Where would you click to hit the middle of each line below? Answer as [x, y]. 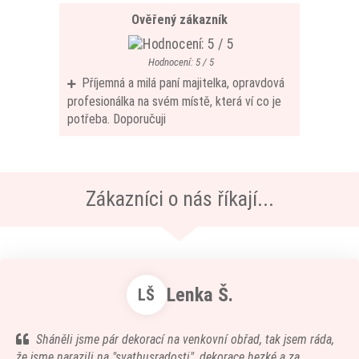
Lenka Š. [200, 295]
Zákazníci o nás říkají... [179, 199]
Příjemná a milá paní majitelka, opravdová [183, 83]
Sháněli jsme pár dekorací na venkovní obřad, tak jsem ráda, [185, 339]
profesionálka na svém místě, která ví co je [174, 101]
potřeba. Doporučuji [117, 119]
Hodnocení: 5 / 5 [181, 62]
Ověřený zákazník [179, 20]
